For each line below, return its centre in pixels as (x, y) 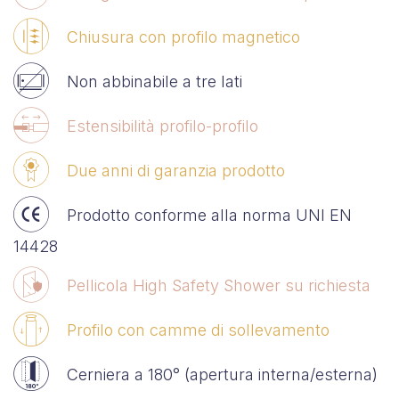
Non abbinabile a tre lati (155, 81)
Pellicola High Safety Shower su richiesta (219, 285)
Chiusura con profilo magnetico (183, 37)
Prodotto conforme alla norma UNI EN (209, 215)
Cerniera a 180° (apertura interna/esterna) (222, 374)
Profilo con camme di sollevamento (198, 330)
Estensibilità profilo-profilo (163, 126)
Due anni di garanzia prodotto (176, 170)
